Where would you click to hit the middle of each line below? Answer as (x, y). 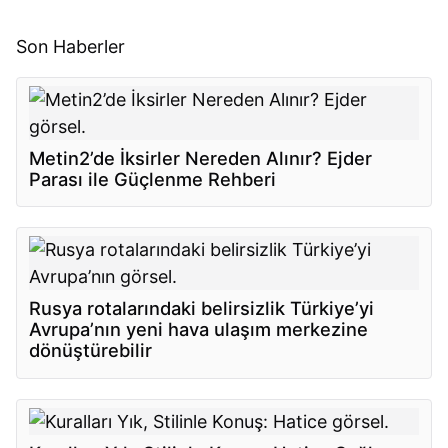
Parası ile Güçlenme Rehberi (153, 178)
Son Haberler (71, 47)
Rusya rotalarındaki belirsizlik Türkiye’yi (202, 308)
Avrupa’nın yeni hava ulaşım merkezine (199, 329)
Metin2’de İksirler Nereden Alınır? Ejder (201, 157)
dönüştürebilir (91, 350)
